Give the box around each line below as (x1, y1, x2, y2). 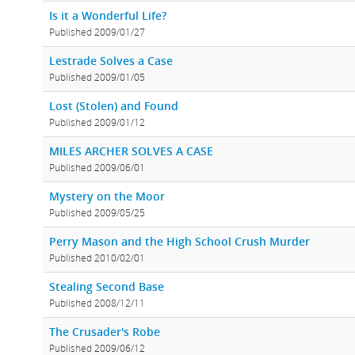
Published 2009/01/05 (49, 71, 145, 84)
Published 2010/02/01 (49, 251, 145, 265)
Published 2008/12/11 (49, 296, 145, 310)
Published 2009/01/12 (49, 116, 145, 129)
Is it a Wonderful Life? (49, 8, 166, 24)
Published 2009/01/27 (49, 25, 145, 39)
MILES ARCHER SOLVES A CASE (49, 143, 213, 159)
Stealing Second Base (49, 279, 164, 295)
